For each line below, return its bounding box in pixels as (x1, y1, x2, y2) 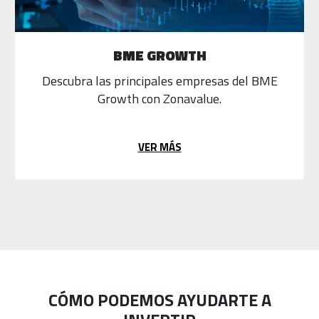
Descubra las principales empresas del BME (41, 70, 278, 90)
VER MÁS (137, 139, 182, 156)
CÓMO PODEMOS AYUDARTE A (48, 287, 271, 313)
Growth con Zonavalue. (98, 88, 221, 108)
